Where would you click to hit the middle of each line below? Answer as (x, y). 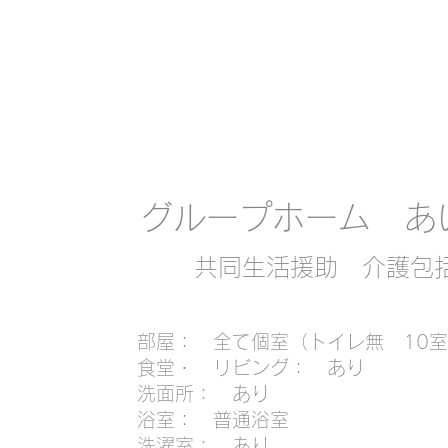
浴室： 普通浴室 (212, 419)
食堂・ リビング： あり (250, 367)
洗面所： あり (203, 393)
